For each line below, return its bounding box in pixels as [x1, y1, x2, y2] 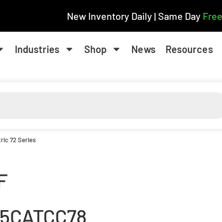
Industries [14, 43, 59, 55]
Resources [165, 43, 213, 55]
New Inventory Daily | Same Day [66, 10, 203, 22]
